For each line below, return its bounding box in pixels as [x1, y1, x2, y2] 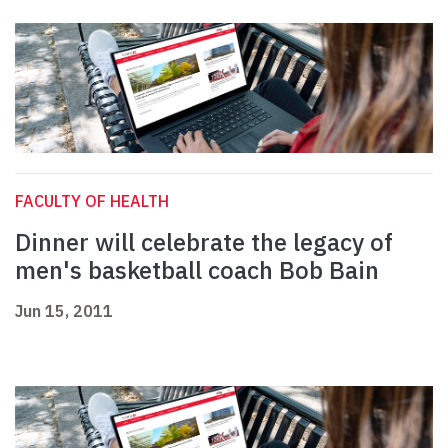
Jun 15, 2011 [15, 301, 113, 322]
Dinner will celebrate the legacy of [15, 226, 393, 259]
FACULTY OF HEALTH [15, 191, 169, 212]
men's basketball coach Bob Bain [15, 254, 379, 287]
